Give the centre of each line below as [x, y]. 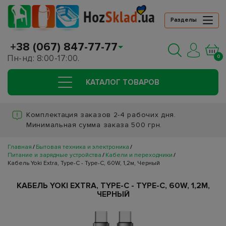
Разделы [183, 20]
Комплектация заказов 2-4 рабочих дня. [101, 115]
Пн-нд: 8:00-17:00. [43, 59]
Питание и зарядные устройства [54, 155]
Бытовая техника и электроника [82, 147]
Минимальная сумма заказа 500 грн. [94, 125]
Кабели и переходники [139, 155]
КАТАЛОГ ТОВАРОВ [122, 82]
